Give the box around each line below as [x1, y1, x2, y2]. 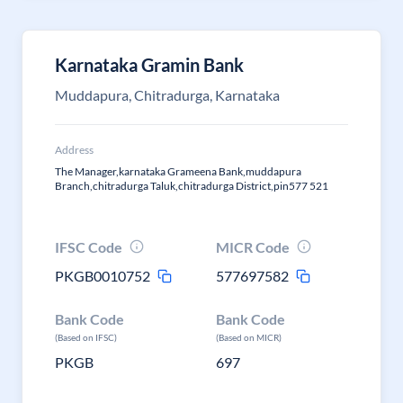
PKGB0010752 [55, 267, 150, 284]
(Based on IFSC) [55, 332, 117, 343]
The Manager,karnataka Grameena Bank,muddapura [55, 165, 301, 178]
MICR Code [216, 238, 291, 255]
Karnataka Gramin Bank [55, 54, 244, 76]
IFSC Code [55, 238, 122, 255]
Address [55, 143, 94, 157]
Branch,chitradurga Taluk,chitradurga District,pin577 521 [55, 179, 328, 193]
